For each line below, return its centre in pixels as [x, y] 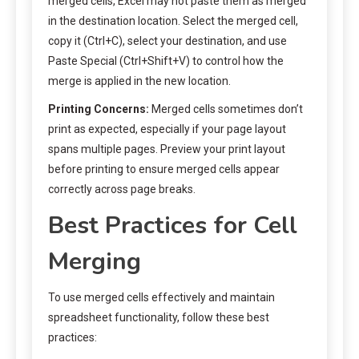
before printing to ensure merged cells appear [164, 169]
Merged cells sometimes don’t [226, 109]
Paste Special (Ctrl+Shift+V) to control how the [166, 61]
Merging [95, 261]
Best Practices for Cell [173, 225]
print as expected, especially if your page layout [167, 129]
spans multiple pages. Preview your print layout [167, 149]
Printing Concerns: [99, 109]
